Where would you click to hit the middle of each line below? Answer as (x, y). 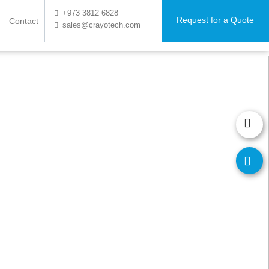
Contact (24, 21)
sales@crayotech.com (101, 25)
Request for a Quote (215, 20)
